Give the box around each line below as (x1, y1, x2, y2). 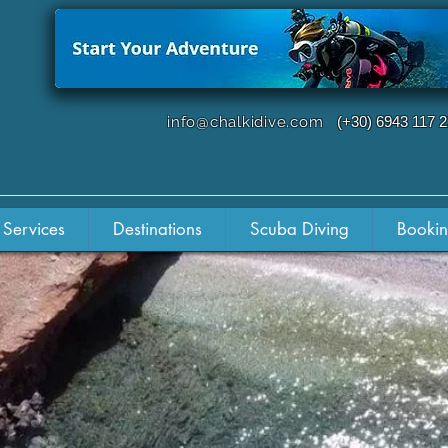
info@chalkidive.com (167, 113, 324, 131)
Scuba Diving (249, 218, 349, 240)
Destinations (112, 218, 202, 240)
